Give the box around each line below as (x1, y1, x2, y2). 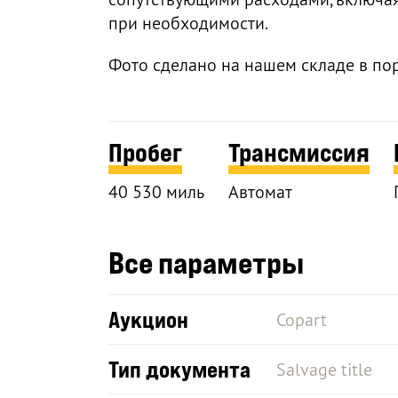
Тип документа (108, 354, 251, 383)
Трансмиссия (227, 136, 370, 168)
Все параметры (108, 243, 304, 281)
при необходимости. (108, 11, 268, 34)
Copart (276, 307, 327, 330)
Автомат (227, 179, 292, 203)
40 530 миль (108, 179, 204, 203)
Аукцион (108, 305, 188, 333)
